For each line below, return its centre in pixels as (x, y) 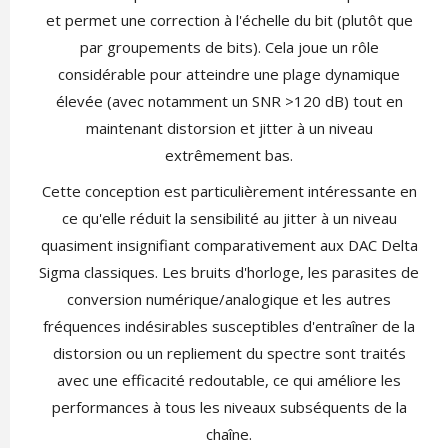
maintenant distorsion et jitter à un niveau (229, 128)
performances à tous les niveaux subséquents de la (229, 407)
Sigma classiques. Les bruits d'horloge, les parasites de (229, 272)
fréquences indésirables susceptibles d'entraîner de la (229, 326)
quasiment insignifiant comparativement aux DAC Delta (229, 245)
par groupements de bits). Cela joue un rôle (229, 47)
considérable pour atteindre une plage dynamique (229, 74)
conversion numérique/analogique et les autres (229, 299)
